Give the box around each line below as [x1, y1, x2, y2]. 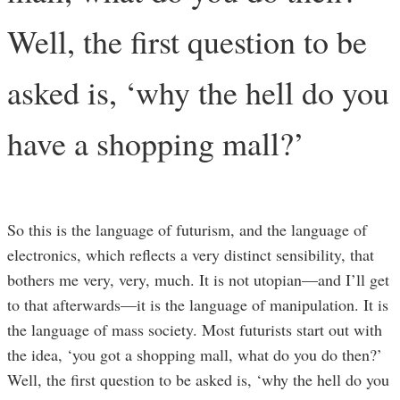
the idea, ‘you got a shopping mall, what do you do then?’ [7, 343, 382, 365]
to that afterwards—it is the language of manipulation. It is [7, 293, 388, 315]
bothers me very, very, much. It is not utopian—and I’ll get [7, 268, 389, 290]
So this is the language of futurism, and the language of [7, 218, 367, 240]
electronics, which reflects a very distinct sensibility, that [7, 243, 374, 265]
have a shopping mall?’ [7, 121, 304, 164]
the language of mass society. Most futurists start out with [7, 318, 382, 340]
